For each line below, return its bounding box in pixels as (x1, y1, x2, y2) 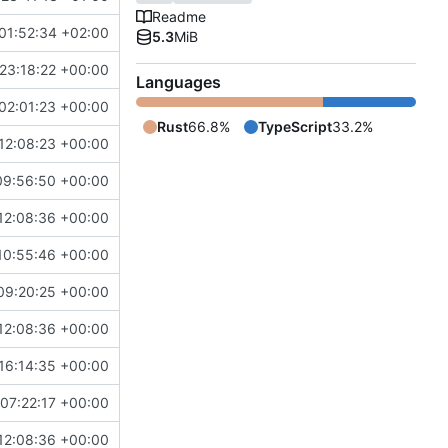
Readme (152, 8, 206, 26)
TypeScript (258, 118, 332, 136)
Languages (136, 72, 221, 93)
